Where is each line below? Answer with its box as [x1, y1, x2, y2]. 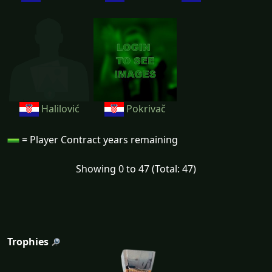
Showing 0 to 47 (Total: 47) [76, 161, 196, 175]
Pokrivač [124, 101, 166, 115]
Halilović [39, 101, 80, 115]
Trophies [7, 234, 49, 248]
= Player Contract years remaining [19, 132, 178, 146]
